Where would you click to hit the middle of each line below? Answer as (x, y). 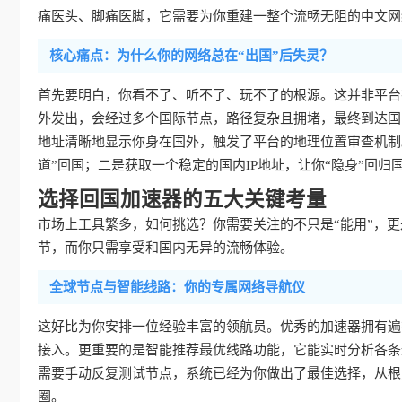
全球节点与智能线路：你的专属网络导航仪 (177, 287)
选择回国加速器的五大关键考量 (182, 199)
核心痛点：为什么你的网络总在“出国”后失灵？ (191, 55)
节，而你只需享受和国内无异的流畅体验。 (166, 247)
